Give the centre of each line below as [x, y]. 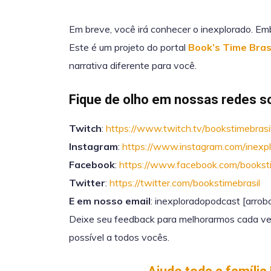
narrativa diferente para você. [133, 65]
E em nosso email [110, 201]
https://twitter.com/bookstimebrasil [185, 183]
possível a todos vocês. [119, 237]
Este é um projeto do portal [129, 47]
